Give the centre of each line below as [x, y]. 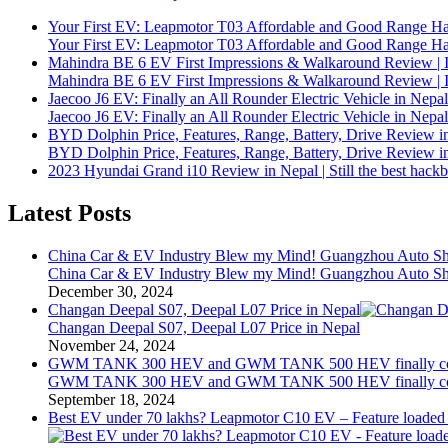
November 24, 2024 [111, 346]
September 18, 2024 [111, 400]
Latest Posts [69, 213]
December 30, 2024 [110, 292]
